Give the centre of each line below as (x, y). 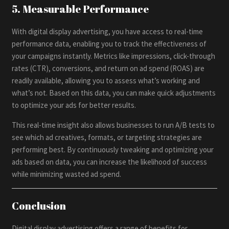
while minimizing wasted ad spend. (67, 174)
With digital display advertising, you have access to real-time (108, 31)
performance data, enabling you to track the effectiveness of (109, 43)
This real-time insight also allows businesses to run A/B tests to (113, 125)
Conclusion (39, 206)
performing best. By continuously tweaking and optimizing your (113, 149)
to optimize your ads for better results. (74, 105)
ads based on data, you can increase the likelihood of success (110, 162)
